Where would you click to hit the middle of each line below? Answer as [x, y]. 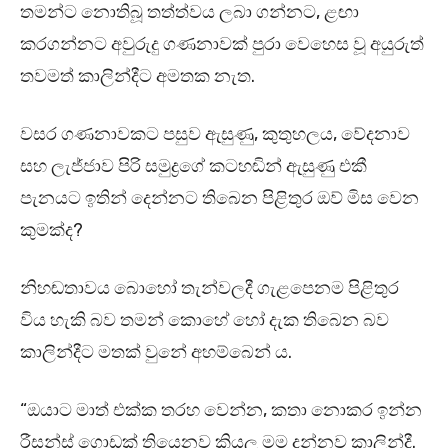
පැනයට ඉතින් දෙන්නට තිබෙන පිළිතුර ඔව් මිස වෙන [219, 198]
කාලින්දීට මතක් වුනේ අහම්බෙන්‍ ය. [156, 352]
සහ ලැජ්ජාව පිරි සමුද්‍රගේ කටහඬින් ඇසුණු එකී [193, 166]
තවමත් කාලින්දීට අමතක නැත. [137, 76]
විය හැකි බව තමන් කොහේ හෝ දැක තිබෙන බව [204, 320]
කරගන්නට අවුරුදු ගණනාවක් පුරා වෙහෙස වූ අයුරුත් [222, 44]
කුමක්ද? [51, 230]
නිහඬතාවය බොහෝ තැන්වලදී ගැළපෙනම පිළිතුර [209, 288]
